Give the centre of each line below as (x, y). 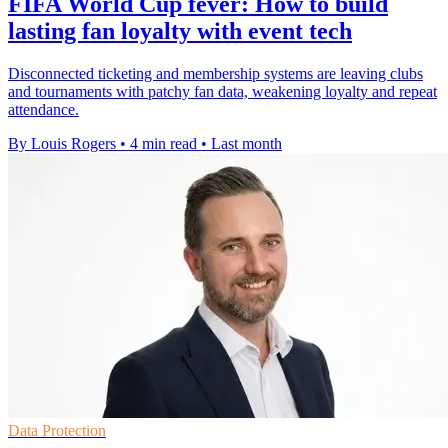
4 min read (163, 144)
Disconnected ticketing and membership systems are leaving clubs (215, 74)
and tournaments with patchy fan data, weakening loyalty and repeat (222, 92)
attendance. (43, 110)
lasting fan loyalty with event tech (180, 31)
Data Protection (57, 431)
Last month (246, 144)
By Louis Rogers (62, 144)
